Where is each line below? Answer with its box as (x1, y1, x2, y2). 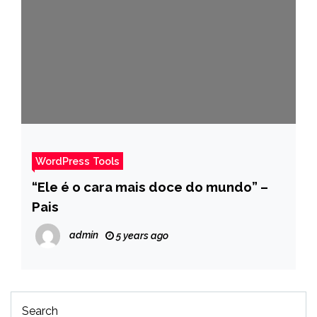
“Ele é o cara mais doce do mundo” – (32, 178, 268, 195)
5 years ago (114, 229, 168, 241)
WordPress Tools (35, 154, 120, 167)
